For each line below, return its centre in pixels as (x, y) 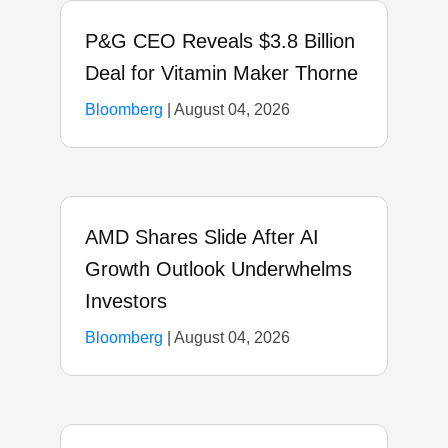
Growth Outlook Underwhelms (218, 268)
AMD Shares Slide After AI (202, 236)
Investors (126, 300)
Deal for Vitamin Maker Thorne (221, 72)
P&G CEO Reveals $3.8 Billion (220, 40)
